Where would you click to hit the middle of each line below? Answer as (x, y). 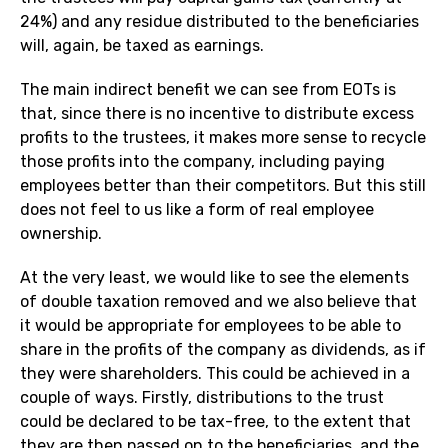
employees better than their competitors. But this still (223, 186)
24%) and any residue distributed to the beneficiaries (219, 22)
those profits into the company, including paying (202, 162)
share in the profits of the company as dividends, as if (223, 350)
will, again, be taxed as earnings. (142, 46)
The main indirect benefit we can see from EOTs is (208, 90)
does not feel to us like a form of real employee (197, 210)
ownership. (61, 234)
